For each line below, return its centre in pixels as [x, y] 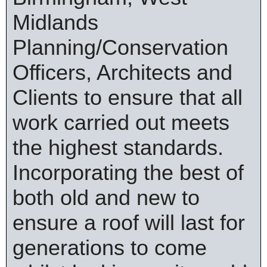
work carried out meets [121, 122]
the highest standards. [118, 148]
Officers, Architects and [122, 72]
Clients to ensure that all [128, 97]
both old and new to [106, 198]
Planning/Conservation [120, 47]
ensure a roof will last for [129, 223]
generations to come [110, 248]
